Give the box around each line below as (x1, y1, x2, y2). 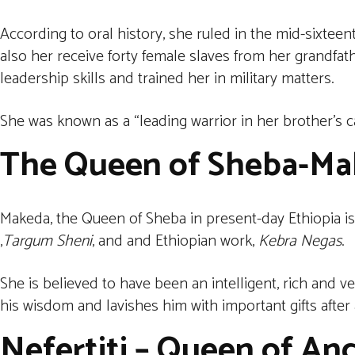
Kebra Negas (258, 228, 342, 254)
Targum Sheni (2, 228, 92, 254)
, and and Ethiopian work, (92, 228, 258, 254)
